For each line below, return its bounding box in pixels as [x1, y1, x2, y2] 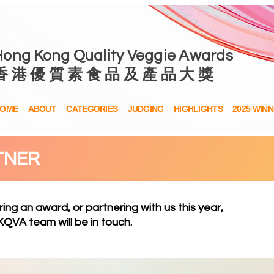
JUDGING [127, 104, 164, 114]
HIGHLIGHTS [173, 104, 223, 114]
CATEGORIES [66, 104, 118, 114]
